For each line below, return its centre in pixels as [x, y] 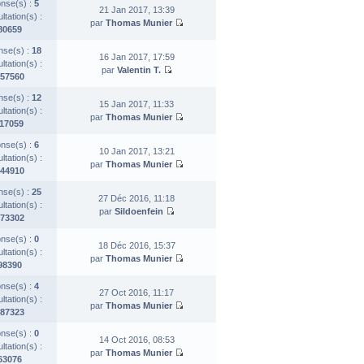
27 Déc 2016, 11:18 [136, 198]
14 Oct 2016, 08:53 [136, 339]
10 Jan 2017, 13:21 [136, 151]
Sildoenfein [139, 211]
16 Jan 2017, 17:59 [136, 56]
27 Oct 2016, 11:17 [136, 292]
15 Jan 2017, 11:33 [136, 104]
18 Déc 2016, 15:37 [136, 245]
